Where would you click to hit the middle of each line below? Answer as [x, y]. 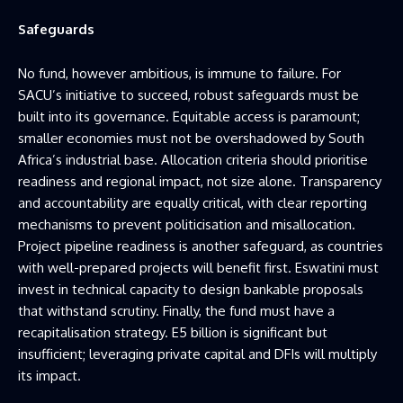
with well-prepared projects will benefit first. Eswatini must [198, 267]
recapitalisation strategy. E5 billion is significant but [173, 332]
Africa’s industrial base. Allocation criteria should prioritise [193, 159]
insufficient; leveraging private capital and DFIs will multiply [197, 354]
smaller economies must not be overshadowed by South [191, 138]
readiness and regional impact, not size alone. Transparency [200, 181]
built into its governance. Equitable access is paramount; [189, 116]
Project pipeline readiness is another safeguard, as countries [201, 246]
